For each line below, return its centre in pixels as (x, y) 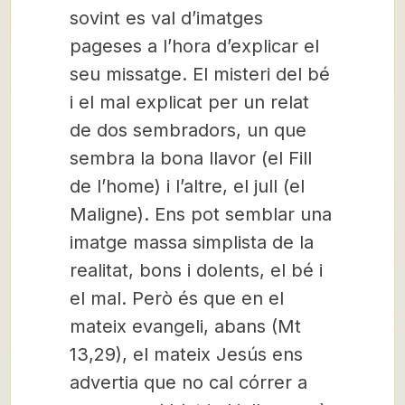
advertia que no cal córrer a (188, 382)
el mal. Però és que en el (177, 298)
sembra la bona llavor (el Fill (191, 158)
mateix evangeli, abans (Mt (185, 326)
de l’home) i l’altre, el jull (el (187, 186)
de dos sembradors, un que (188, 130)
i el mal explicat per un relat (189, 102)
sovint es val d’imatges (166, 18)
